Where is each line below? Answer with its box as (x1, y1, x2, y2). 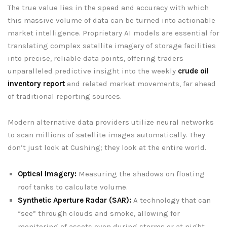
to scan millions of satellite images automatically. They (8, 130, 205, 139)
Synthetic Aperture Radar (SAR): (18, 195, 131, 205)
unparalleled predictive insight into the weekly (8, 66, 178, 75)
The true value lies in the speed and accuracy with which (8, 3, 209, 12)
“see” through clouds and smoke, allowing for (18, 208, 180, 218)
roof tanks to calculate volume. (18, 182, 128, 192)
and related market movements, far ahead (65, 79, 216, 88)
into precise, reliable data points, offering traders (8, 53, 183, 63)
